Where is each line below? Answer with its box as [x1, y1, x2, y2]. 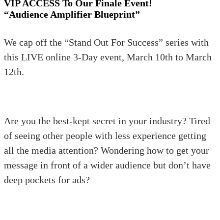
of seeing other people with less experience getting [4, 130, 206, 141]
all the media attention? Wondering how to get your [4, 144, 209, 156]
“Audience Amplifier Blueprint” [4, 8, 140, 20]
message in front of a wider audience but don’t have [4, 159, 211, 170]
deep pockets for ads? [4, 174, 90, 185]
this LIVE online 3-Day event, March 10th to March [4, 51, 212, 62]
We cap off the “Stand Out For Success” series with [4, 36, 209, 48]
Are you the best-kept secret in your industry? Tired [4, 115, 210, 126]
